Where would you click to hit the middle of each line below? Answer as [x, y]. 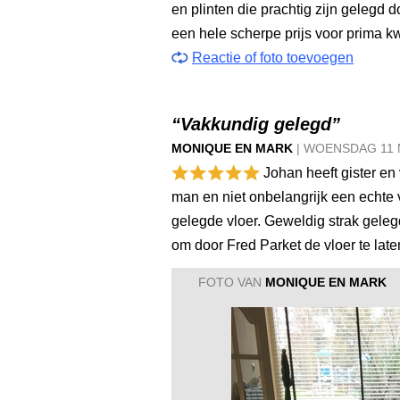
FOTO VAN [232, 282]
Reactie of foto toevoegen [273, 58]
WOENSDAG [342, 148]
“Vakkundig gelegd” [256, 124]
